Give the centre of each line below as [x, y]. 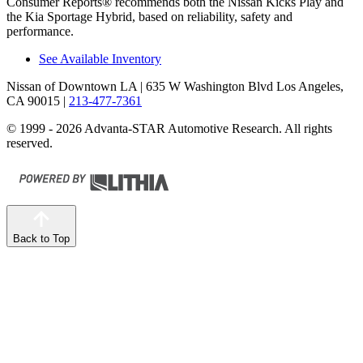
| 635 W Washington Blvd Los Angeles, [240, 86]
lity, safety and [256, 17]
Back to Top [41, 239]
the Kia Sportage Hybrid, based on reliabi [113, 17]
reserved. [30, 143]
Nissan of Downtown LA [72, 86]
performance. [40, 31]
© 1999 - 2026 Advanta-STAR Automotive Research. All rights [169, 128]
